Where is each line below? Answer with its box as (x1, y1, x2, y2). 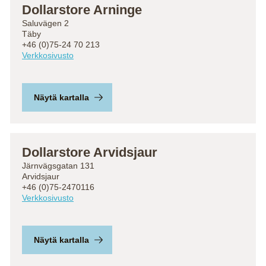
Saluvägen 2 (22, 18, 69, 28)
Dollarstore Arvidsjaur (22, 145, 157, 160)
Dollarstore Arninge (22, 2, 142, 17)
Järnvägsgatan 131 (22, 161, 94, 170)
